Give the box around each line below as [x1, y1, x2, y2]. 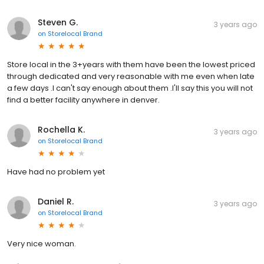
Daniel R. [38, 196, 74, 208]
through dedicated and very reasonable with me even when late [7, 71, 255, 82]
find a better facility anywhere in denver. [7, 94, 160, 106]
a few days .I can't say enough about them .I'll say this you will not [7, 82, 253, 94]
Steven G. [38, 16, 78, 29]
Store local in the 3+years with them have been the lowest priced [7, 59, 255, 71]
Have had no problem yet [7, 166, 105, 178]
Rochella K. [38, 124, 85, 136]
